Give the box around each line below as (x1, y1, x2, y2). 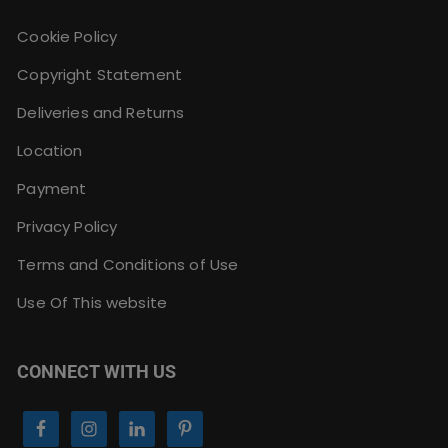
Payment (17, 178, 87, 200)
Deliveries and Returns (17, 102, 185, 124)
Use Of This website (17, 292, 168, 314)
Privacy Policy (17, 216, 118, 238)
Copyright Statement (17, 64, 183, 86)
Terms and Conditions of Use (17, 254, 239, 276)
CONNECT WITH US (17, 361, 177, 383)
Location (17, 140, 83, 162)
